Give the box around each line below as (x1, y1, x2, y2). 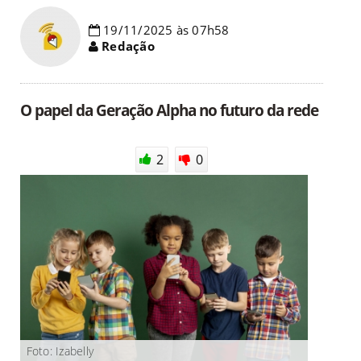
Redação (98, 37, 155, 54)
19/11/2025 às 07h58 (100, 21, 230, 38)
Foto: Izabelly (26, 343, 94, 359)
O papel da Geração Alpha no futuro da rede (19, 98, 318, 121)
